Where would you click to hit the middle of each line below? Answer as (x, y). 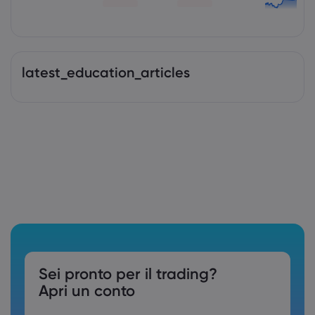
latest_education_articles (106, 72)
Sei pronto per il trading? (128, 274)
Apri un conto (87, 291)
